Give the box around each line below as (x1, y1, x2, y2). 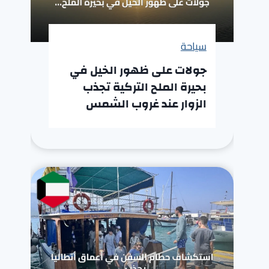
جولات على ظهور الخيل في (69, 60, 207, 82)
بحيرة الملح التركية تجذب (82, 77, 207, 98)
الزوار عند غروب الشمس (85, 94, 207, 115)
